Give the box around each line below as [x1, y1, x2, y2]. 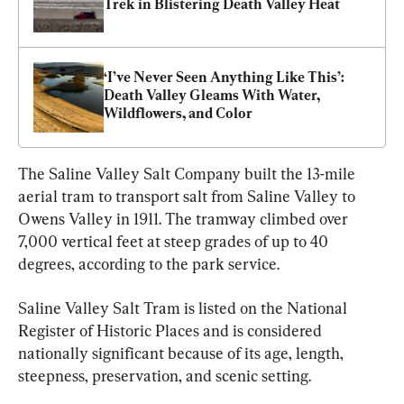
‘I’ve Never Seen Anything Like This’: [104, 68, 344, 86]
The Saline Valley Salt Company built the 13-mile [18, 163, 359, 183]
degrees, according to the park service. [18, 253, 280, 273]
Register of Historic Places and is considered [18, 320, 326, 340]
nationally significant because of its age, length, [18, 343, 347, 363]
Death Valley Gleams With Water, [104, 86, 320, 104]
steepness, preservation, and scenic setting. [18, 365, 311, 385]
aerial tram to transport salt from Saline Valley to [18, 186, 359, 206]
